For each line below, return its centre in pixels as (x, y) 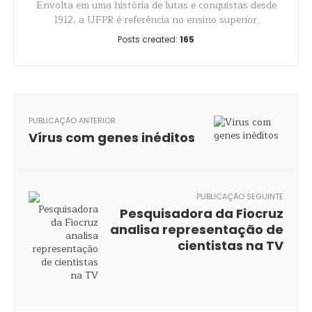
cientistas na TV (231, 245)
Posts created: (149, 39)
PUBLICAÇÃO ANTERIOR (72, 120)
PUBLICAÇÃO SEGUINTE (240, 196)
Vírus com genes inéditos (112, 138)
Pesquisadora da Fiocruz (202, 213)
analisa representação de (197, 229)
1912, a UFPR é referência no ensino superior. (156, 20)
